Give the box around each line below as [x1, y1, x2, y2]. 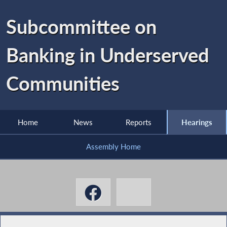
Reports [126, 117, 152, 127]
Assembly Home [86, 142, 141, 152]
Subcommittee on [6, 15, 157, 38]
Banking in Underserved [6, 43, 210, 66]
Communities [6, 71, 120, 95]
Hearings [181, 117, 212, 127]
